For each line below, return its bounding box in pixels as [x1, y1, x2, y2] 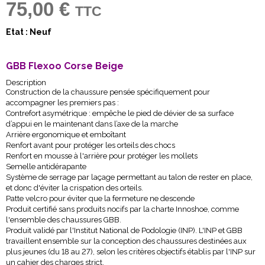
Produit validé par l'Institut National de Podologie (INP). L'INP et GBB [6, 226, 243, 235]
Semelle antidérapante [6, 162, 86, 171]
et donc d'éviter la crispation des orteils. [6, 183, 143, 192]
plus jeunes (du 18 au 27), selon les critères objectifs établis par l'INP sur [6, 247, 256, 256]
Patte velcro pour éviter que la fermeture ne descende [6, 194, 195, 203]
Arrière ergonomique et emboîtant [6, 130, 126, 139]
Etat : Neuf [6, 27, 51, 37]
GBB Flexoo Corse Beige [6, 60, 124, 72]
